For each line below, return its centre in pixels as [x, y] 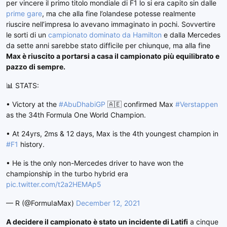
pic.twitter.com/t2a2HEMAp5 [54, 184]
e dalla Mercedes [191, 35]
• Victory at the [32, 104]
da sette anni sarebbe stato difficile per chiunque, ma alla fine [108, 46]
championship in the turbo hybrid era [67, 174]
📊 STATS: [23, 86]
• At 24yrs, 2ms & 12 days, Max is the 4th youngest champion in [112, 134]
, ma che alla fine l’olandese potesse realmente [119, 14]
